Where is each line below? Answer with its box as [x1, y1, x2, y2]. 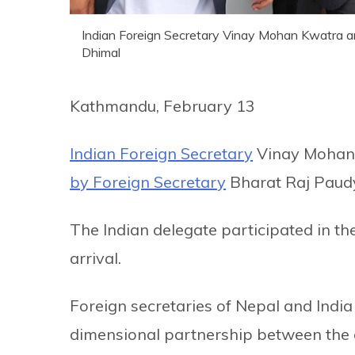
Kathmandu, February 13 [70, 96, 255, 116]
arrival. [70, 248, 121, 268]
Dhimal [82, 44, 120, 60]
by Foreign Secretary [70, 172, 226, 192]
